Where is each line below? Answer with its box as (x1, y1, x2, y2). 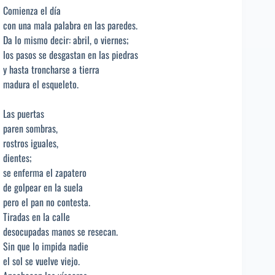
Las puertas (3, 106, 44, 122)
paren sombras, (3, 121, 58, 136)
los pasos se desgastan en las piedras (3, 47, 138, 63)
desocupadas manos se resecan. (3, 224, 118, 239)
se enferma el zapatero (3, 165, 87, 180)
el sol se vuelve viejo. (3, 254, 80, 269)
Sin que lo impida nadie (3, 239, 88, 254)
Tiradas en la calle (3, 209, 70, 225)
